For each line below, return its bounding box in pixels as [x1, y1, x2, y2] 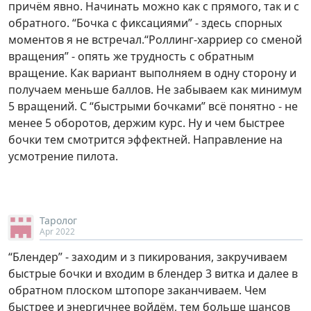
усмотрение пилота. [8, 149, 118, 165]
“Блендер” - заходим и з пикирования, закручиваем [8, 249, 287, 265]
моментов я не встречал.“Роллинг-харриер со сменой [8, 32, 302, 48]
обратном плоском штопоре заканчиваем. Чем [8, 283, 267, 299]
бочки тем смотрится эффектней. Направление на [8, 132, 283, 148]
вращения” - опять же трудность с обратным [8, 49, 254, 65]
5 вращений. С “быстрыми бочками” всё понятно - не [8, 99, 298, 115]
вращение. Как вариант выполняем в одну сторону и [8, 65, 296, 81]
